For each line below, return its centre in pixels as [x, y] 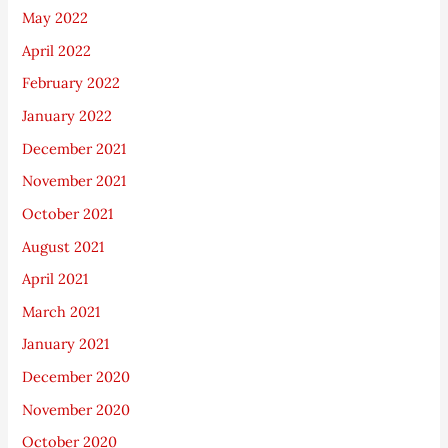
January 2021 [66, 344]
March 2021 [61, 311]
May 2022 [55, 18]
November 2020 [76, 409]
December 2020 [76, 377]
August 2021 [63, 246]
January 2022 [67, 115]
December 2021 [74, 148]
